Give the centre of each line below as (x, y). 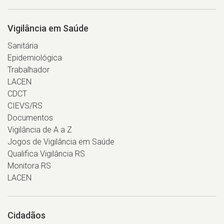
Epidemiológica (35, 58)
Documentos (30, 118)
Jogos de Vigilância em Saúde (61, 142)
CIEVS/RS (25, 106)
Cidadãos (26, 215)
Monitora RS (29, 166)
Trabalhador (28, 70)
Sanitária (23, 46)
